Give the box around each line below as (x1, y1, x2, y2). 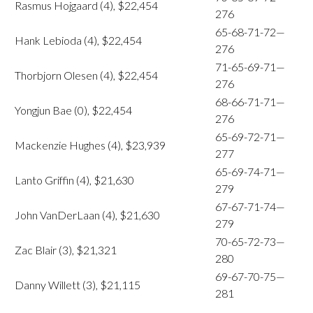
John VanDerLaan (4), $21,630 (15, 208, 160, 221)
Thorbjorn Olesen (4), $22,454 (15, 68, 158, 82)
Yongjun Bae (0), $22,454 (15, 103, 132, 117)
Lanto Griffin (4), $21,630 (15, 173, 134, 187)
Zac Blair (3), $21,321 (15, 243, 117, 256)
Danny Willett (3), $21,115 (15, 278, 140, 291)
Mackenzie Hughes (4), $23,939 (15, 138, 166, 152)
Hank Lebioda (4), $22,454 (15, 34, 142, 47)
